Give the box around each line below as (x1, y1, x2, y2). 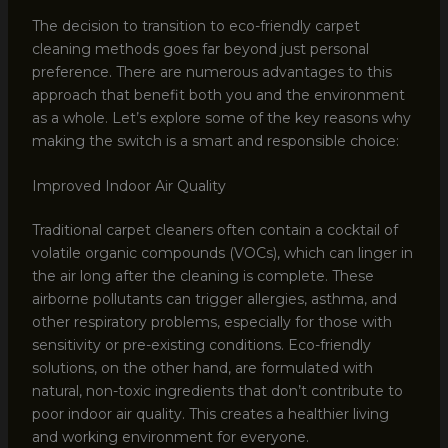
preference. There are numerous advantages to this (31, 62, 392, 81)
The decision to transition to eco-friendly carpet (31, 16, 360, 35)
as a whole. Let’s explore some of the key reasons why (31, 108, 411, 127)
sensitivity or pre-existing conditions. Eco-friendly (31, 336, 371, 355)
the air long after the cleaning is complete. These (31, 267, 374, 286)
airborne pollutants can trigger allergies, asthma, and (31, 290, 397, 309)
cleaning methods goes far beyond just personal (31, 39, 369, 58)
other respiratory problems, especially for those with (31, 313, 392, 332)
